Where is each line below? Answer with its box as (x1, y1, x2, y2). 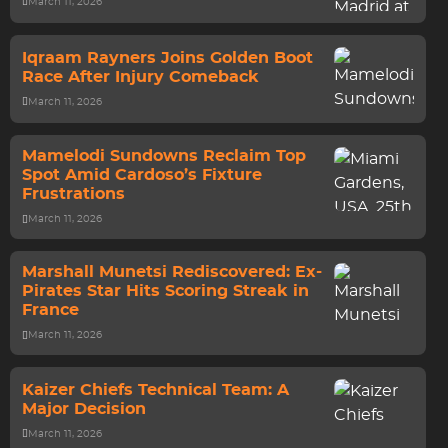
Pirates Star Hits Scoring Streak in (22, 283, 309, 299)
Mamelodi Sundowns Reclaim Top (22, 148, 306, 164)
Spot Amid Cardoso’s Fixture (22, 167, 262, 183)
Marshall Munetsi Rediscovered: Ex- (22, 264, 322, 280)
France (22, 302, 79, 318)
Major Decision (22, 400, 146, 417)
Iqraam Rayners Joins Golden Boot (22, 49, 313, 66)
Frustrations (22, 186, 125, 202)
